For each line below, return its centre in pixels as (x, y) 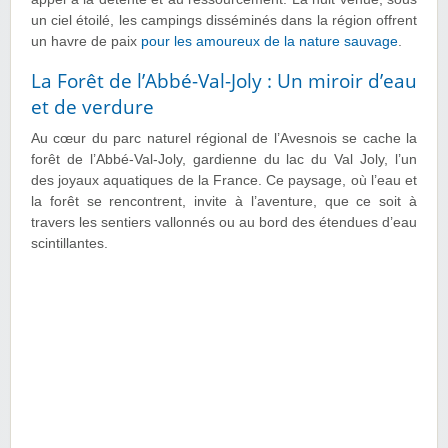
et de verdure (92, 107)
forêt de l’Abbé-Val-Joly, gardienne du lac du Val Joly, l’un (224, 160)
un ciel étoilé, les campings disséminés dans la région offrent (224, 21)
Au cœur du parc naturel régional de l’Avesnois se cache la (224, 139)
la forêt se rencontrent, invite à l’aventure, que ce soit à (224, 202)
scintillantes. (69, 244)
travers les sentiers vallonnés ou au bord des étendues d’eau (224, 223)
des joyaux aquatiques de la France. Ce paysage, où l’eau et (224, 181)
